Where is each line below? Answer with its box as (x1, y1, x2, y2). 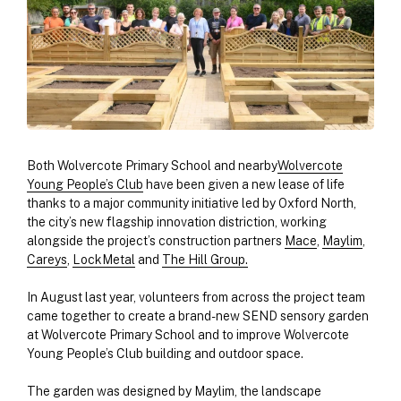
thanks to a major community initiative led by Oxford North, (27, 196, 356, 211)
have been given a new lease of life (143, 177, 345, 192)
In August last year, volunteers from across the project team (27, 290, 365, 305)
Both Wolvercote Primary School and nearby (27, 158, 277, 174)
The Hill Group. (162, 252, 248, 268)
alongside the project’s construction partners (27, 234, 285, 249)
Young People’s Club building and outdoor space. (27, 346, 303, 362)
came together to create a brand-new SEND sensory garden (27, 309, 369, 324)
